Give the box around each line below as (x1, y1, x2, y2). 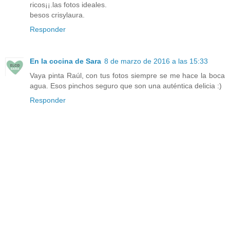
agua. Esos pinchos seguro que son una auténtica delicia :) (30, 82, 222, 90)
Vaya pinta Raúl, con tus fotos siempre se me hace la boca (30, 71, 225, 80)
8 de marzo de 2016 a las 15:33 (104, 57, 208, 66)
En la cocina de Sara (30, 57, 101, 66)
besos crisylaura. (30, 11, 85, 20)
